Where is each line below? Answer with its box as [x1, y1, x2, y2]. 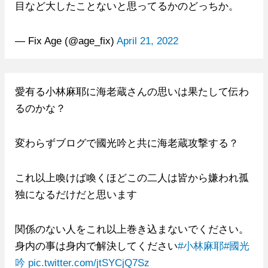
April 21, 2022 [116, 35, 178, 46]
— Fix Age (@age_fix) [14, 35, 117, 46]
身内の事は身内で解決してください [14, 240, 178, 251]
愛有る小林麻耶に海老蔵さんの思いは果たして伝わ [14, 86, 249, 97]
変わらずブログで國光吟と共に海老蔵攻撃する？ [14, 137, 239, 148]
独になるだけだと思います [14, 188, 137, 200]
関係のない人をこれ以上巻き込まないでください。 [14, 223, 249, 234]
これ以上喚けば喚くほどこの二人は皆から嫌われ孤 [14, 172, 249, 183]
